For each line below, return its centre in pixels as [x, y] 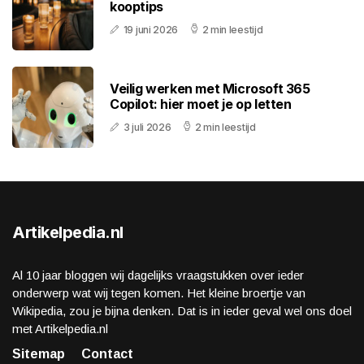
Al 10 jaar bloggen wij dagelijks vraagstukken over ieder [158, 275]
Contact [107, 354]
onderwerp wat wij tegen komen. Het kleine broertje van [159, 293]
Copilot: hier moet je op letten [201, 104]
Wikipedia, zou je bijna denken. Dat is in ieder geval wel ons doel [182, 311]
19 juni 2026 [151, 30]
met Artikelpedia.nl [60, 329]
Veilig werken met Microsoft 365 [210, 89]
